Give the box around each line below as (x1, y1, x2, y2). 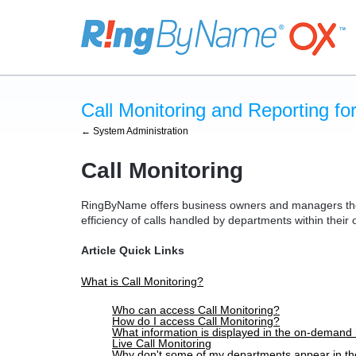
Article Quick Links (81, 244, 184, 257)
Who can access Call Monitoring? (112, 304, 281, 317)
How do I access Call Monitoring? (112, 315, 281, 328)
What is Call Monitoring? (81, 274, 203, 288)
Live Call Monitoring (112, 337, 212, 350)
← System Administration (81, 126, 188, 137)
